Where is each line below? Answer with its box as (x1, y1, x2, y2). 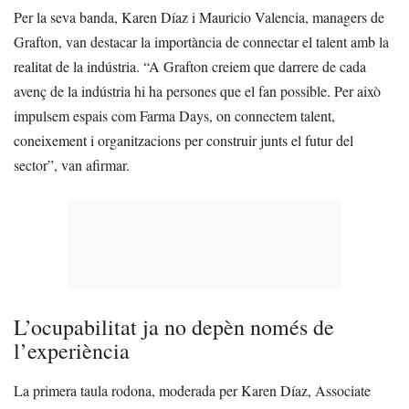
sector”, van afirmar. (14, 155, 130, 175)
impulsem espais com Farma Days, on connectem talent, (14, 106, 335, 126)
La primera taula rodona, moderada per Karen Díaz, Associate (14, 381, 371, 401)
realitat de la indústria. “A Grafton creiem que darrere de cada (14, 57, 366, 77)
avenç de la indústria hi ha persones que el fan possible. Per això (14, 81, 381, 101)
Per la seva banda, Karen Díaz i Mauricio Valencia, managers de (14, 7, 384, 27)
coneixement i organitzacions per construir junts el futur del (14, 131, 353, 151)
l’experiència (14, 336, 130, 366)
